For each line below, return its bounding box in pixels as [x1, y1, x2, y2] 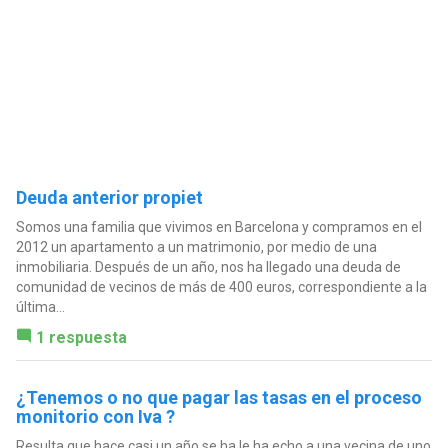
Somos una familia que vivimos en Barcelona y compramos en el [15, 218, 422, 235]
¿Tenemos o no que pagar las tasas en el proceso [15, 386, 422, 408]
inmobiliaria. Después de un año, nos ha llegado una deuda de [15, 258, 401, 275]
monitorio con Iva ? [15, 405, 175, 427]
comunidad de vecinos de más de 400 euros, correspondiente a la [15, 278, 427, 295]
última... [15, 298, 65, 315]
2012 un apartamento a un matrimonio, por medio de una [15, 238, 377, 255]
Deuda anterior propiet [15, 186, 203, 208]
